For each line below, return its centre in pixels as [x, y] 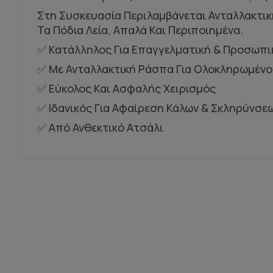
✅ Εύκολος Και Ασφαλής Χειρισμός [126, 89]
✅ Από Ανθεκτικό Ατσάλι [100, 128]
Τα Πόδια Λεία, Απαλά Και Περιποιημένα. [140, 30]
